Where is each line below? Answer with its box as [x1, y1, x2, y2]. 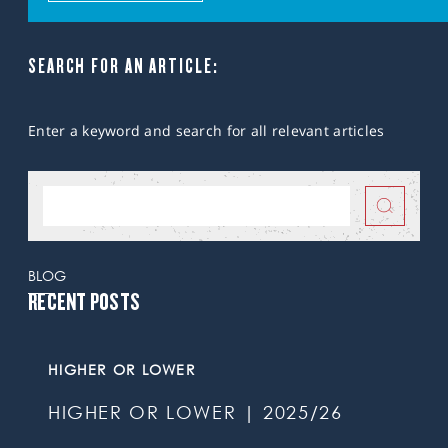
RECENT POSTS [28, 288, 141, 316]
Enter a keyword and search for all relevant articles [28, 121, 385, 141]
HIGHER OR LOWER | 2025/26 [48, 402, 343, 424]
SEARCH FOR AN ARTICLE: [28, 54, 219, 77]
